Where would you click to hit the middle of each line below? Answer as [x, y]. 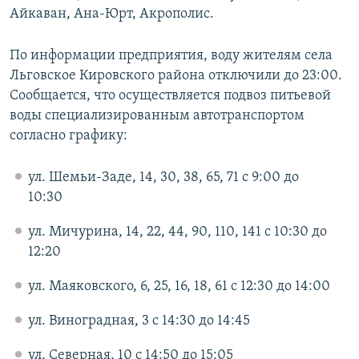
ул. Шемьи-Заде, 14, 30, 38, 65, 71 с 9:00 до [163, 178]
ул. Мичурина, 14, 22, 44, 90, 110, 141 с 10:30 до [177, 232]
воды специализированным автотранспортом [157, 116]
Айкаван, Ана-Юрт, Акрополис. [112, 14]
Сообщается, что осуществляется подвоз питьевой [170, 96]
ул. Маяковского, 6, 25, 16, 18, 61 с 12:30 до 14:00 [179, 287]
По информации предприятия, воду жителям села [171, 56]
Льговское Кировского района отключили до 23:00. [176, 76]
